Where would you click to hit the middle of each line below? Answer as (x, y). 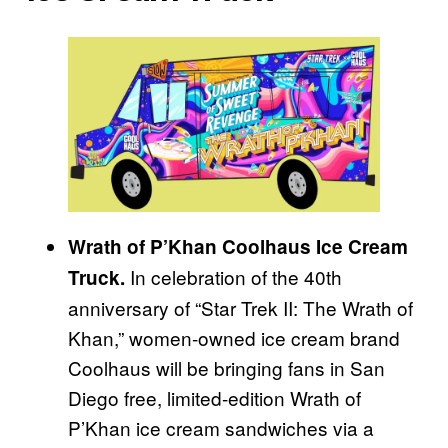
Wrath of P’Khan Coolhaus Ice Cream (238, 247)
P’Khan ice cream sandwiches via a (221, 428)
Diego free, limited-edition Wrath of (214, 398)
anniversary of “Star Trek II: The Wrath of (240, 308)
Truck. (99, 278)
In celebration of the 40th (236, 277)
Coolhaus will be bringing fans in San (226, 368)
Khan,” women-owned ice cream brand (234, 338)
